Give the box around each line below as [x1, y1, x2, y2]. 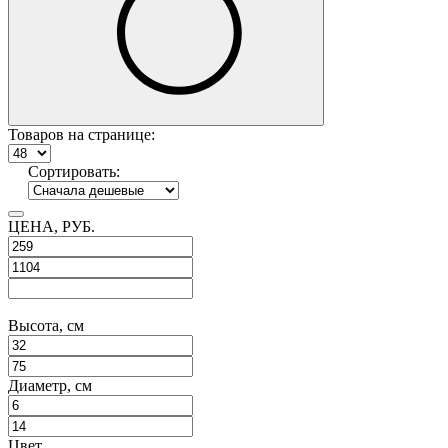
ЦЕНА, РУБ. [8, 218, 95, 236]
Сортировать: [28, 163, 120, 181]
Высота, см [8, 317, 84, 335]
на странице [64, 126, 151, 144]
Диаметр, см [8, 377, 92, 395]
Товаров [8, 126, 64, 144]
